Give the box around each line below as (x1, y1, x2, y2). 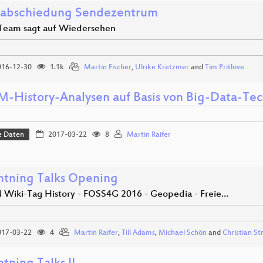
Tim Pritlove (205, 63, 244, 72)
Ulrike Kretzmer (135, 63, 189, 72)
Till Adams (122, 229, 155, 237)
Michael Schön (159, 229, 207, 237)
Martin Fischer (84, 63, 131, 72)
